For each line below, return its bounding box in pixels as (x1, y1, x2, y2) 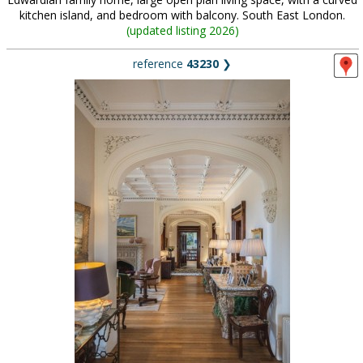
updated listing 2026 (129, 23, 235, 38)
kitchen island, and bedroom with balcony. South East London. (19, 7, 345, 23)
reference (133, 56, 186, 71)
